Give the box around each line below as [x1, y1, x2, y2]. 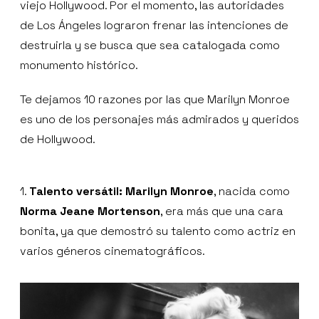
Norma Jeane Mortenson [20, 203, 160, 219]
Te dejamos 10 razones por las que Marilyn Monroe [20, 91, 290, 107]
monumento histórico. [20, 57, 138, 73]
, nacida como [214, 183, 290, 199]
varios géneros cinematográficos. [20, 243, 205, 258]
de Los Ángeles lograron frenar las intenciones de [20, 17, 288, 33]
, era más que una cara [160, 203, 283, 219]
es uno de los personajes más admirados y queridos [20, 111, 299, 127]
